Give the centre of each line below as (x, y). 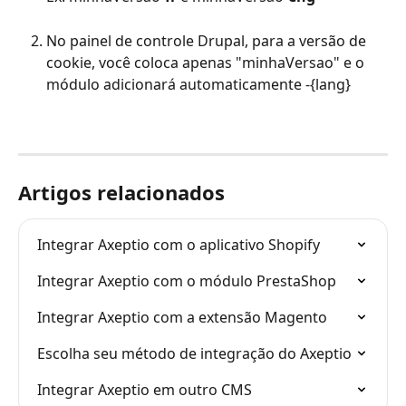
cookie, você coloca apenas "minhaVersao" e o (207, 62)
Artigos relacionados (121, 193)
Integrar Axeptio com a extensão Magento (182, 318)
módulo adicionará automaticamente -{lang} (198, 84)
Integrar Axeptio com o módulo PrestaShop (187, 281)
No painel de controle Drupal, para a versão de (208, 40)
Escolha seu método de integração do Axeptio (194, 354)
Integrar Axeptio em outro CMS (145, 390)
